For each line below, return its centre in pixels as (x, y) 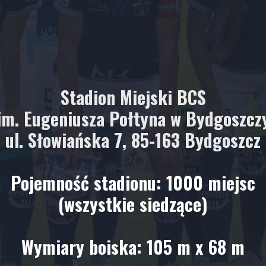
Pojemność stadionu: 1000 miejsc (133, 183)
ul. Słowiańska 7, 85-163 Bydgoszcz (133, 140)
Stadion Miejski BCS (133, 97)
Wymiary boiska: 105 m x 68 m (133, 247)
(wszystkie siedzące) (133, 204)
